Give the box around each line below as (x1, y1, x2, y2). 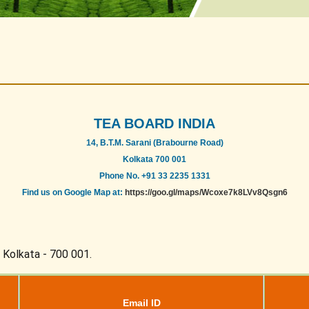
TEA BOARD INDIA (94, 116, 215, 131)
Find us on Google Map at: (21, 188, 125, 197)
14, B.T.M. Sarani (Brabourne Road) (86, 138, 223, 148)
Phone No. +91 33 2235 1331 (99, 171, 210, 181)
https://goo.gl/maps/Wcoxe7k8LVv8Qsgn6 (124, 188, 288, 197)
